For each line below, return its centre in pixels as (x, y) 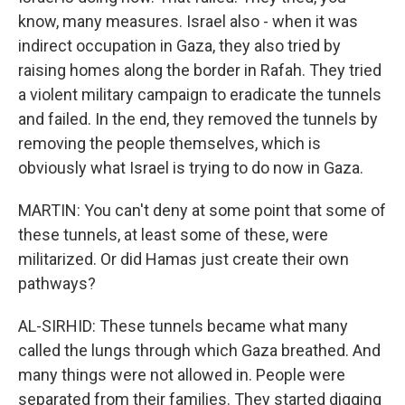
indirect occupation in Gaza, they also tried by (179, 46)
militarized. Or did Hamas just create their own (184, 259)
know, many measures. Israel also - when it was (188, 21)
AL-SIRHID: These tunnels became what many (183, 326)
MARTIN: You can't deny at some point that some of (202, 210)
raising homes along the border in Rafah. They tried (200, 70)
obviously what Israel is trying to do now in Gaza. (191, 168)
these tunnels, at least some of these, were (173, 235)
